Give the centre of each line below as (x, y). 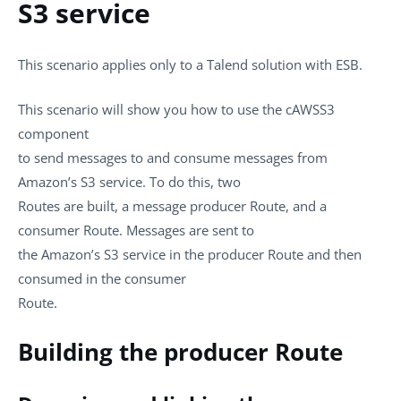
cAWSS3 (310, 109)
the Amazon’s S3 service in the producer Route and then (190, 254)
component (53, 133)
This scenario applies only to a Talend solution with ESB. (190, 64)
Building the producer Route (180, 352)
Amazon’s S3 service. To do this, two (129, 181)
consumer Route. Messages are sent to (136, 230)
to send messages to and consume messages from (173, 157)
